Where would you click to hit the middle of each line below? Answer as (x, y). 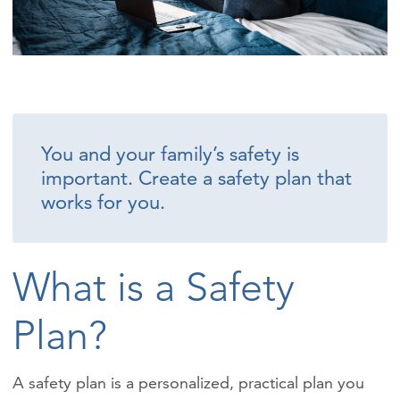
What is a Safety (154, 286)
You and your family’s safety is (170, 154)
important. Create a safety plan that (196, 178)
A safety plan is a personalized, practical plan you (188, 382)
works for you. (103, 202)
